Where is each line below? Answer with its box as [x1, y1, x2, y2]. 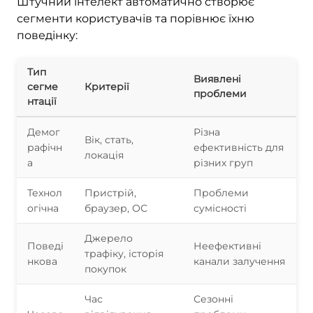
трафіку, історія [85, 247, 163, 260]
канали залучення [194, 254, 285, 268]
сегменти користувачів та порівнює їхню [17, 11, 254, 25]
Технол [27, 186, 62, 199]
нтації [27, 94, 57, 108]
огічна [27, 201, 59, 214]
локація [85, 148, 124, 161]
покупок [85, 262, 126, 275]
